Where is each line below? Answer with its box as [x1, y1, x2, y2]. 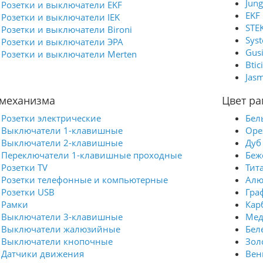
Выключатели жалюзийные [1, 223, 120, 235]
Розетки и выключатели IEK [1, 11, 120, 23]
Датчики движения [1, 248, 84, 259]
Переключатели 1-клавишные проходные [1, 149, 182, 161]
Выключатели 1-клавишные [1, 124, 123, 136]
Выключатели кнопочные [1, 235, 113, 247]
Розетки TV [1, 161, 48, 173]
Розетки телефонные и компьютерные [1, 174, 168, 186]
